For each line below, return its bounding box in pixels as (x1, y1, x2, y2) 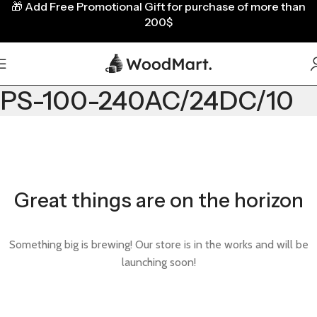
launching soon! (121, 255, 196, 269)
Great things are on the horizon (13, 188, 304, 212)
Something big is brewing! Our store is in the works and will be (8, 238, 309, 251)
